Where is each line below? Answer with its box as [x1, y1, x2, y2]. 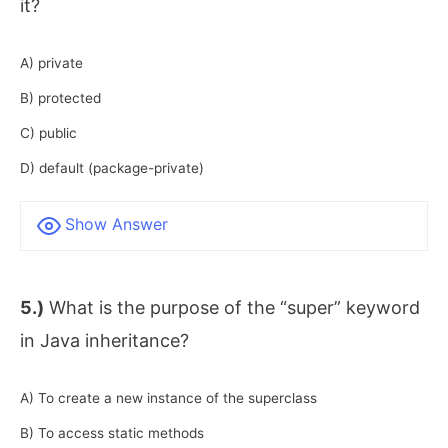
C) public [20, 125, 77, 142]
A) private [20, 55, 83, 72]
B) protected [20, 90, 101, 107]
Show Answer [65, 214, 168, 235]
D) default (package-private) [20, 160, 204, 177]
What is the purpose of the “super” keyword [44, 297, 420, 319]
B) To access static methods [20, 425, 204, 441]
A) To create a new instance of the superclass [20, 390, 317, 406]
